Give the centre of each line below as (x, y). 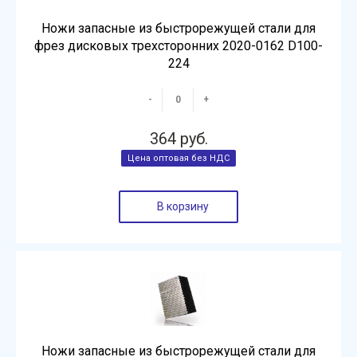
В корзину (182, 206)
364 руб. (178, 139)
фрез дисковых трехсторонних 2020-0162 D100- (178, 46)
